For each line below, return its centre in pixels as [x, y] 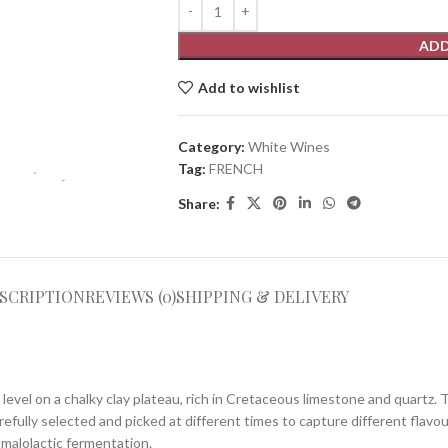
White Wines [288, 146]
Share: [198, 203]
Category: [211, 146]
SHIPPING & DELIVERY [262, 296]
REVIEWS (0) [130, 296]
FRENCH [235, 168]
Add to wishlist [248, 87]
